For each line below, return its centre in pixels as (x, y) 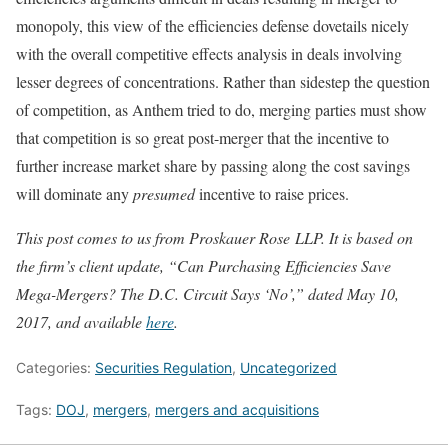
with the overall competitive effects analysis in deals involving (209, 54)
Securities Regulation (163, 368)
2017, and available (81, 322)
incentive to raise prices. (272, 194)
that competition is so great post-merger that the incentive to (202, 138)
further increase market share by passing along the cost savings (213, 166)
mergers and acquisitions (237, 410)
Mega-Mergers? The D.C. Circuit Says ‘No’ (154, 294)
